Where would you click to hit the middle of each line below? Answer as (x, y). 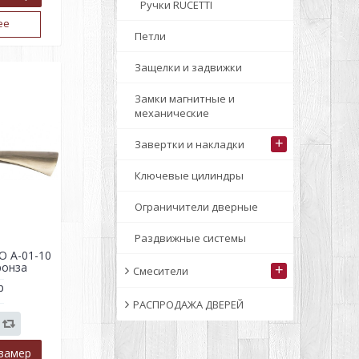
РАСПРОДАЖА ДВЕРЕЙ (188, 304)
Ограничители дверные (196, 207)
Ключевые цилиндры (189, 175)
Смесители (161, 270)
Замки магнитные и (185, 99)
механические (172, 113)
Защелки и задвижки (188, 67)
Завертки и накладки (190, 144)
